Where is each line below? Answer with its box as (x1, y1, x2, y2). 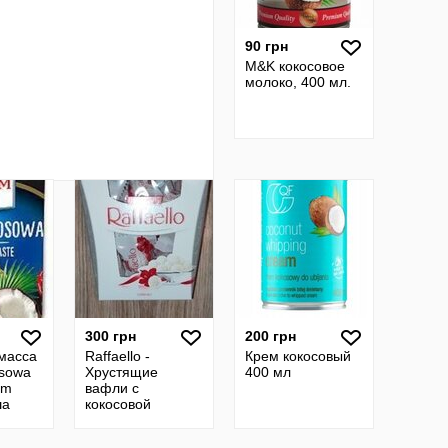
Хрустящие (85, 364, 158, 380)
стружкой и (85, 412, 156, 428)
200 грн (245, 328, 296, 344)
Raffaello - (85, 348, 150, 364)
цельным (85, 428, 144, 444)
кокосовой (85, 396, 151, 412)
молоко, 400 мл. (245, 74, 351, 90)
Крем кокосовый (245, 348, 351, 364)
